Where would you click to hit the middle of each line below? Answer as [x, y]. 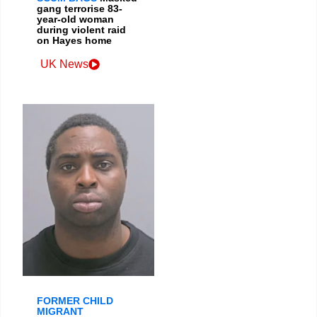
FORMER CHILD [75, 301]
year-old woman [75, 19]
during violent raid [81, 30]
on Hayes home [74, 41]
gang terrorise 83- [80, 9]
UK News [64, 64]
